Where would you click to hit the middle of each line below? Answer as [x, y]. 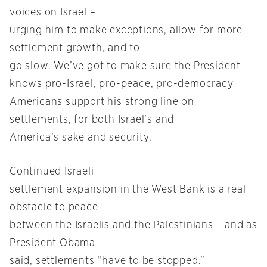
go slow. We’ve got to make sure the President [125, 66]
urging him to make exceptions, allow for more [126, 31]
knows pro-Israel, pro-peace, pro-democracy [122, 84]
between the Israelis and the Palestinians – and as [133, 226]
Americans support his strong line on [102, 102]
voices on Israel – [53, 13]
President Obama [53, 243]
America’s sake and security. [81, 138]
